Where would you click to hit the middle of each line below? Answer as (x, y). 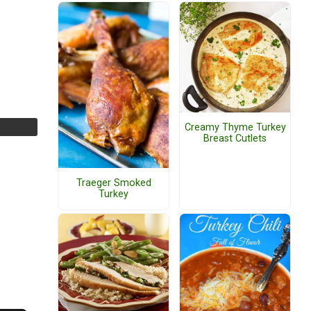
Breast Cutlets (235, 139)
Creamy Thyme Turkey (235, 128)
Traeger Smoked (114, 183)
